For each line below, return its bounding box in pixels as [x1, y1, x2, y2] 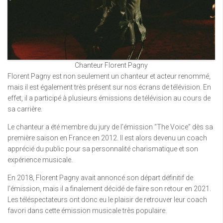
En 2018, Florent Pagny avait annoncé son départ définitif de [7, 174, 193, 182]
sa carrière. [7, 105, 42, 113]
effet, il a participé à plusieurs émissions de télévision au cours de [7, 94, 211, 102]
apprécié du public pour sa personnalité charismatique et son [7, 145, 198, 153]
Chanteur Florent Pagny [75, 61, 148, 69]
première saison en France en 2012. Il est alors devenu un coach [7, 134, 207, 142]
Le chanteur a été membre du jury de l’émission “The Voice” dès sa [7, 123, 213, 131]
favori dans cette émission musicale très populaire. [7, 207, 167, 215]
